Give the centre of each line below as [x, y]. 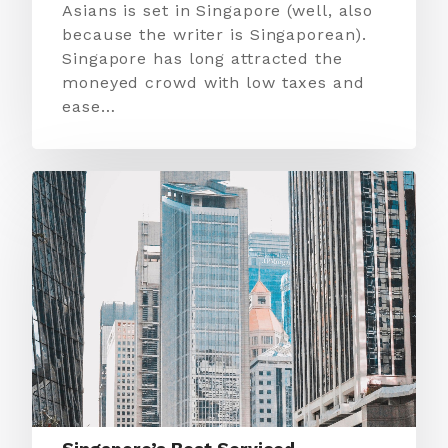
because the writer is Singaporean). [214, 34]
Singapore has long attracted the [202, 58]
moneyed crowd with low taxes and [213, 82]
